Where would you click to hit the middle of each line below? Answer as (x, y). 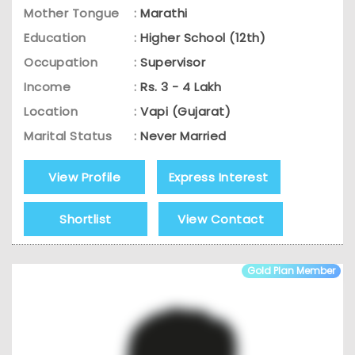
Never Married (183, 136)
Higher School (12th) (203, 37)
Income (47, 86)
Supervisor (173, 62)
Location (51, 111)
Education (55, 37)
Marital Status (68, 136)
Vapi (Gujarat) (185, 111)
